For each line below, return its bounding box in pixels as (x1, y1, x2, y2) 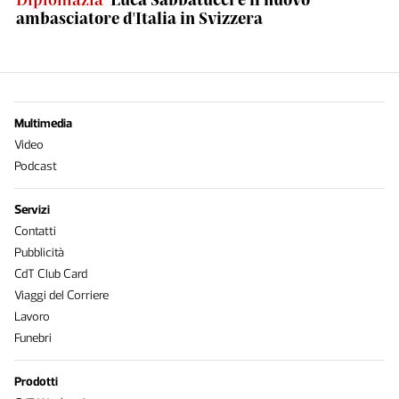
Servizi (14, 202, 50, 217)
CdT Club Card (14, 266, 87, 281)
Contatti (14, 224, 56, 239)
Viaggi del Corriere (14, 288, 109, 303)
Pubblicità (14, 245, 64, 260)
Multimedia (14, 116, 72, 131)
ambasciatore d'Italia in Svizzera (16, 8, 263, 28)
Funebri (14, 330, 52, 346)
